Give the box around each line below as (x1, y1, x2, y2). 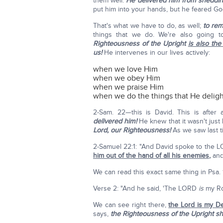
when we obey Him (93, 73, 160, 83)
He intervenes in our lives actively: (104, 48, 210, 57)
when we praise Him (93, 82, 164, 92)
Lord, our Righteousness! (93, 126, 171, 134)
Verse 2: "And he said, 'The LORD (93, 184, 199, 193)
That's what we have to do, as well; (93, 21, 203, 30)
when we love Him (93, 64, 158, 74)
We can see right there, (93, 201, 169, 209)
